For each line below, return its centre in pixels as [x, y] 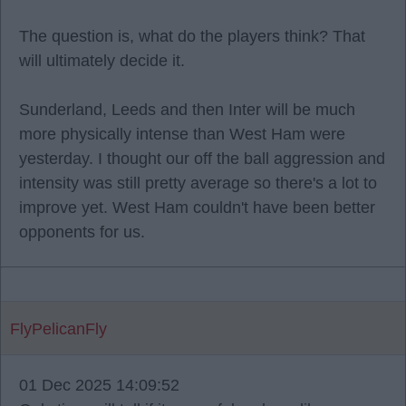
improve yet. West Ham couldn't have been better [197, 208]
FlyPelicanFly [58, 329]
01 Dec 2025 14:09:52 [99, 385]
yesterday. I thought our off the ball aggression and [202, 159]
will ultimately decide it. [102, 61]
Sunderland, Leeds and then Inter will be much [187, 110]
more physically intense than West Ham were [182, 134]
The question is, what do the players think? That [192, 36]
